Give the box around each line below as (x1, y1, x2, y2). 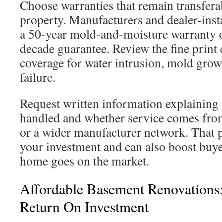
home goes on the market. (20, 152, 149, 169)
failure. (20, 68, 55, 85)
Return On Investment (20, 197, 149, 216)
